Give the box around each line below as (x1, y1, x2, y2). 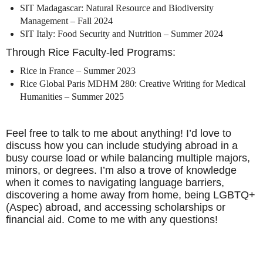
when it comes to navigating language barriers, (6, 176, 224, 188)
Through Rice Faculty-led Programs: (6, 46, 176, 58)
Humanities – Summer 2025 (20, 91, 124, 102)
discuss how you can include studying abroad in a (6, 139, 238, 151)
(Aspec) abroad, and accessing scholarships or (6, 201, 225, 213)
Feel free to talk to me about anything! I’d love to (6, 127, 231, 139)
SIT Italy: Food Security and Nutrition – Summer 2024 (20, 28, 223, 39)
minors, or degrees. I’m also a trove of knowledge (6, 164, 237, 176)
